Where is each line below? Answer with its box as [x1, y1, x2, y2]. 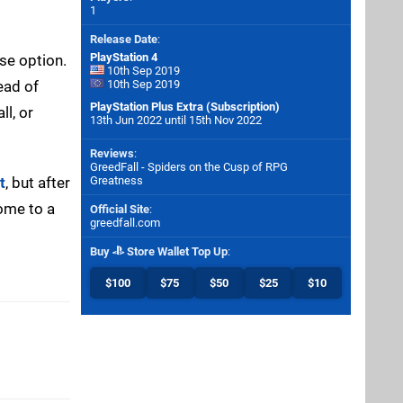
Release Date [90, 32, 157, 46]
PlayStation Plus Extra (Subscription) [90, 100, 280, 113]
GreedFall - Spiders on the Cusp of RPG [90, 160, 288, 174]
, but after [5, 173, 70, 192]
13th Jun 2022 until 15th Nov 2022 [90, 113, 262, 127]
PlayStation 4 [90, 50, 157, 64]
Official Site [90, 202, 149, 216]
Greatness [90, 174, 143, 187]
